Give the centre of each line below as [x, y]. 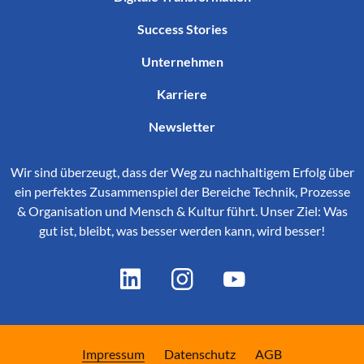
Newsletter [182, 126]
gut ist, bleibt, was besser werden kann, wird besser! [182, 230]
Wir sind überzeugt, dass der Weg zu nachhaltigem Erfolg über [182, 172]
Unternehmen [182, 61]
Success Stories [182, 29]
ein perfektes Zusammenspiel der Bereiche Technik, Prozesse [182, 191]
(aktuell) [167, 353]
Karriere [182, 94]
